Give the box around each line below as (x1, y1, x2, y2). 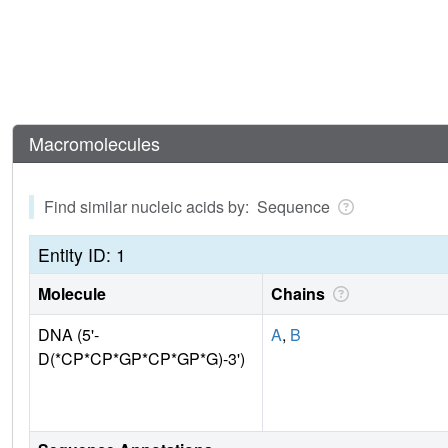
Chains (271, 282, 329, 306)
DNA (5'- (38, 323, 99, 347)
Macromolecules (29, 130, 160, 157)
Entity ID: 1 (38, 242, 126, 268)
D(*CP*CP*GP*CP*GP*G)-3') (38, 347, 245, 371)
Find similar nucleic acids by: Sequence (44, 195, 334, 219)
